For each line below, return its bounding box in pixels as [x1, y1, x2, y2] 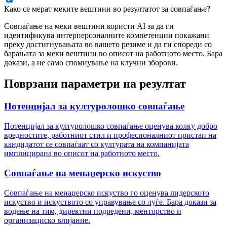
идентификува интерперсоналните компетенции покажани [4, 30, 209, 40]
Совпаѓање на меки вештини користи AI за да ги [4, 21, 174, 30]
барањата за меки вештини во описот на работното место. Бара [4, 49, 222, 58]
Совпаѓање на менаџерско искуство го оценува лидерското [4, 188, 209, 197]
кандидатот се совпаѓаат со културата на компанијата [4, 140, 189, 149]
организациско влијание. [4, 215, 90, 224]
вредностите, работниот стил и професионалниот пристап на [4, 131, 216, 140]
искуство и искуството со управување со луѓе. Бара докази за [4, 197, 216, 206]
